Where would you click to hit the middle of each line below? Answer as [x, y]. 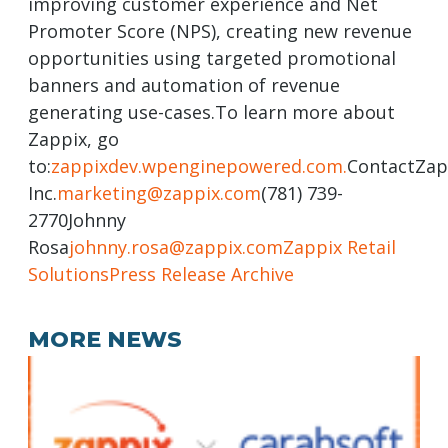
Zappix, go [73, 139]
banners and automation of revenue [184, 85]
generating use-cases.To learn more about [211, 112]
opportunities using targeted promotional [212, 58]
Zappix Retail [339, 247]
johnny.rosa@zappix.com [176, 247]
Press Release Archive [201, 274]
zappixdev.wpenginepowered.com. [199, 166]
